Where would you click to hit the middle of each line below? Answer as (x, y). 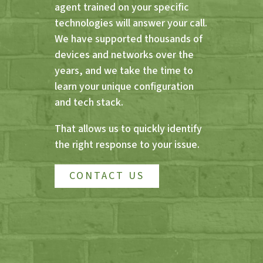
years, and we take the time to (124, 70)
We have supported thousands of (128, 39)
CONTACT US (107, 176)
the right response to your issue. (127, 144)
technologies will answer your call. (131, 23)
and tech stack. (89, 102)
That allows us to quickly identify (128, 129)
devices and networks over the (124, 55)
